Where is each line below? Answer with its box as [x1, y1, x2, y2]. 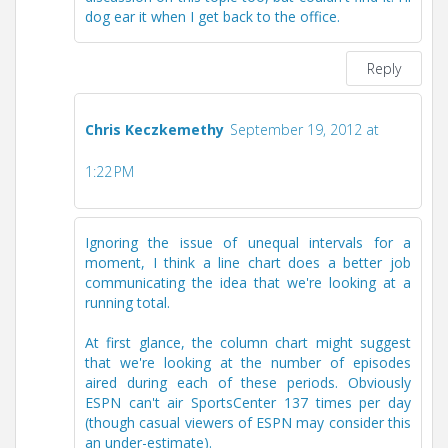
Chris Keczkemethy [85, 120, 224, 140]
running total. [85, 293, 170, 313]
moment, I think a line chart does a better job [85, 253, 411, 273]
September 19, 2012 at [230, 120, 379, 140]
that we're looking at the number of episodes [85, 353, 411, 373]
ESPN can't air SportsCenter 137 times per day [85, 393, 411, 413]
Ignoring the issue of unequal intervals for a [85, 233, 411, 253]
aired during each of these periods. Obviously [85, 373, 411, 393]
